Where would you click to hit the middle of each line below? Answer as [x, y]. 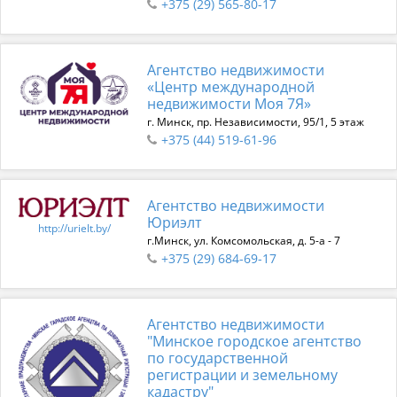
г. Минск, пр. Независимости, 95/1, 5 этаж [256, 122]
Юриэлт [175, 222]
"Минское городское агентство [254, 341]
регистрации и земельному [242, 375]
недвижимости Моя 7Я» [229, 104]
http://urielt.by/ [74, 228]
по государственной [218, 358]
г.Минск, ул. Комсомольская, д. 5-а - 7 [244, 241]
